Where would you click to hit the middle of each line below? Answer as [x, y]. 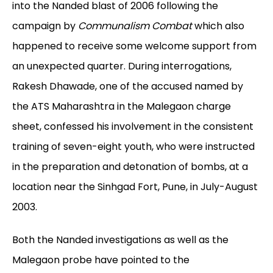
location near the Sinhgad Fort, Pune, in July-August [135, 187]
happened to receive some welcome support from [134, 46]
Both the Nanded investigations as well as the [120, 240]
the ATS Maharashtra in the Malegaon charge [122, 107]
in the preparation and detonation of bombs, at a [130, 167]
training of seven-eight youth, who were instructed [133, 147]
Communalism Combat [135, 26]
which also [218, 26]
